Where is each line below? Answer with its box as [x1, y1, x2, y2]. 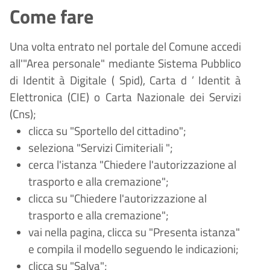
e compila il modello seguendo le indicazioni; [28, 240, 239, 258]
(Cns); [10, 105, 36, 123]
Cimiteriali [115, 139, 163, 157]
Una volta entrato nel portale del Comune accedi [10, 38, 241, 55]
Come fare [10, 2, 93, 31]
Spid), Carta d [119, 72, 187, 89]
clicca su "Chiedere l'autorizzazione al [28, 190, 207, 207]
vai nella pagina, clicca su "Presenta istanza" [28, 224, 240, 241]
